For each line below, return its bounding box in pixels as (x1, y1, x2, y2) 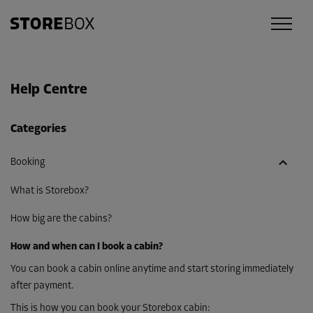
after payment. (10, 280, 74, 291)
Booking (10, 157, 45, 168)
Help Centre (10, 83, 87, 97)
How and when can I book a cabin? (10, 241, 163, 252)
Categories (10, 124, 66, 135)
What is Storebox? (10, 185, 89, 196)
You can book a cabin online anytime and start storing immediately (10, 263, 293, 275)
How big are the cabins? (10, 213, 112, 224)
